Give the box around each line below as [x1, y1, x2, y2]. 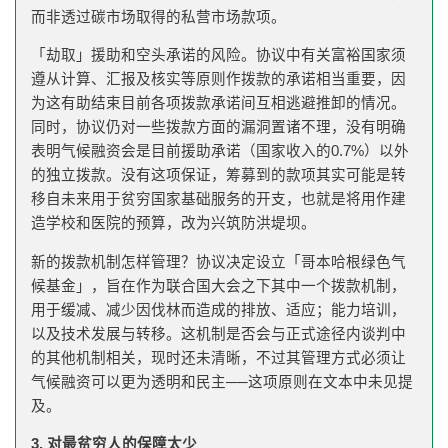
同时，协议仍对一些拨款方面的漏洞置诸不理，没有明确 [31, 119, 406, 136]
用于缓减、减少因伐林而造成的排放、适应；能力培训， [31, 301, 406, 318]
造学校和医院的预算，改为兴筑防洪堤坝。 [31, 215, 316, 232]
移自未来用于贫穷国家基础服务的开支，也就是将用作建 [31, 191, 406, 208]
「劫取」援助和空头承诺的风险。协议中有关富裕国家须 [31, 47, 406, 64]
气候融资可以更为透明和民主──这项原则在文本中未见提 [31, 373, 413, 390]
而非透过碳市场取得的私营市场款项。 [31, 8, 286, 25]
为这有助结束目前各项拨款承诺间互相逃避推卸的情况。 [31, 95, 406, 112]
